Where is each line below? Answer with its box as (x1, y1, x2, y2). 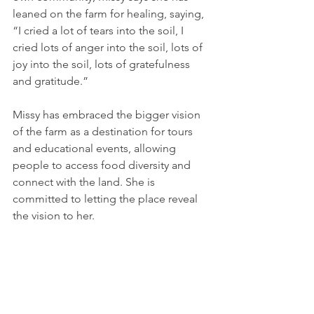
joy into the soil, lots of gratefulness (13, 57, 193, 71)
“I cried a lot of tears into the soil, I (13, 24, 186, 38)
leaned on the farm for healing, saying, (13, 7, 207, 21)
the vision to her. (13, 209, 95, 223)
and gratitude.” (13, 74, 88, 88)
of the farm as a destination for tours (13, 125, 196, 139)
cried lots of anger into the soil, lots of (13, 41, 205, 55)
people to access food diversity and (13, 158, 193, 172)
